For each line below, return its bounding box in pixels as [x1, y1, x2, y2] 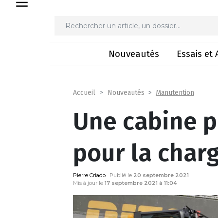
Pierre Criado [73, 172, 106, 179]
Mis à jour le [73, 180, 105, 186]
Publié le [109, 172, 133, 179]
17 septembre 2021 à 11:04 [105, 180, 177, 186]
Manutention [156, 88, 194, 97]
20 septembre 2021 [133, 172, 189, 179]
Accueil [73, 89, 95, 97]
